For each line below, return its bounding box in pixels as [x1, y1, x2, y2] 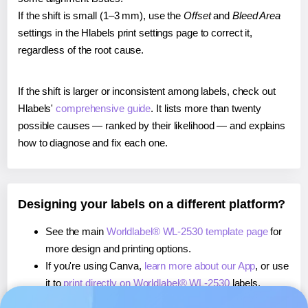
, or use [255, 260, 289, 272]
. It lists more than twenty [151, 102, 261, 115]
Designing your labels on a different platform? [18, 197, 286, 212]
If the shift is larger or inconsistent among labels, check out [18, 85, 276, 98]
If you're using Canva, [45, 260, 144, 272]
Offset [184, 10, 211, 22]
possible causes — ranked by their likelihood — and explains [18, 120, 286, 132]
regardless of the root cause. [18, 44, 144, 56]
